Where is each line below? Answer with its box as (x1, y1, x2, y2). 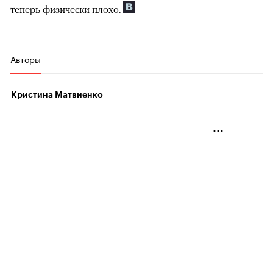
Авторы (10, 52, 41, 66)
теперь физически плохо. (10, 3, 123, 16)
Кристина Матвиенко (11, 90, 103, 99)
